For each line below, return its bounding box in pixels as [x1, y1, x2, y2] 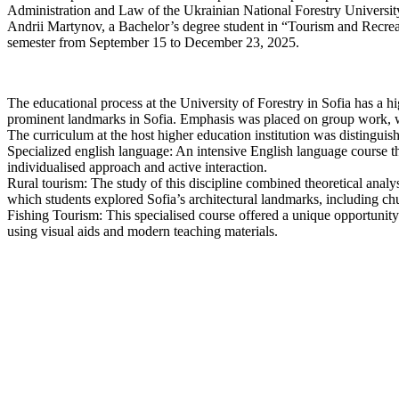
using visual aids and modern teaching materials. [7, 223, 278, 239]
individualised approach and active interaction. [7, 159, 267, 175]
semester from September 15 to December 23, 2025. [7, 34, 299, 50]
